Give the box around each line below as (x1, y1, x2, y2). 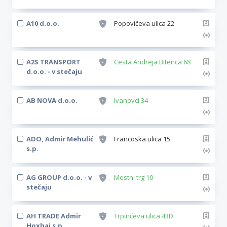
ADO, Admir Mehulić (26, 134, 94, 143)
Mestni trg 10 (114, 173, 153, 182)
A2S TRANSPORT (26, 57, 81, 66)
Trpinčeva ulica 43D (114, 211, 173, 220)
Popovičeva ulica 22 (114, 19, 174, 28)
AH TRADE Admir (26, 211, 81, 220)
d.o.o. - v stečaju (26, 67, 82, 76)
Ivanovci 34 (114, 96, 148, 105)
